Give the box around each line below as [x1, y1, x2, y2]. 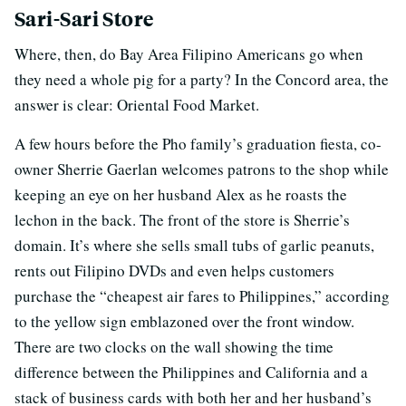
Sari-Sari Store [14, 5, 154, 32]
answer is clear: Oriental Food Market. [14, 93, 265, 115]
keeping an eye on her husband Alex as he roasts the [14, 183, 347, 205]
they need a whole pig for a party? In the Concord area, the [14, 68, 389, 90]
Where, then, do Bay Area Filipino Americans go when [14, 43, 363, 64]
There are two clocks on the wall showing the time [14, 335, 333, 357]
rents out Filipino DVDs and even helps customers [14, 259, 334, 281]
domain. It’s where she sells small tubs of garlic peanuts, [14, 234, 374, 256]
